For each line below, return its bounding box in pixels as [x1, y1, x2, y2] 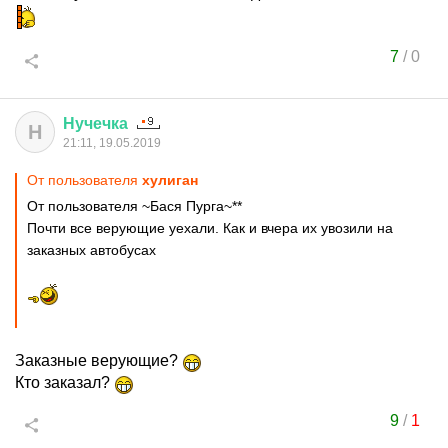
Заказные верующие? [15, 352, 182, 369]
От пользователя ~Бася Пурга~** [27, 198, 242, 214]
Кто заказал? [15, 374, 114, 391]
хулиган [142, 172, 198, 188]
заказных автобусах [27, 242, 156, 258]
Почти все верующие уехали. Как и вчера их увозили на [27, 220, 393, 236]
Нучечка [63, 115, 128, 132]
